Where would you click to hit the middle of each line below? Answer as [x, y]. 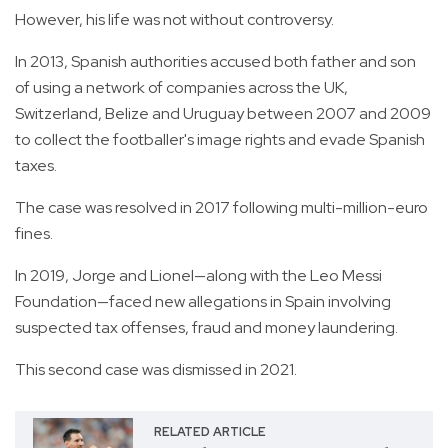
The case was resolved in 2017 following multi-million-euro [221, 208]
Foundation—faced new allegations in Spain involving [203, 302]
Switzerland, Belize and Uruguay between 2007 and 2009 [223, 114]
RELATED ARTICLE [209, 432]
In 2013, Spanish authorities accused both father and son [215, 62]
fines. [35, 234]
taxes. [37, 166]
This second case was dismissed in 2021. [156, 370]
